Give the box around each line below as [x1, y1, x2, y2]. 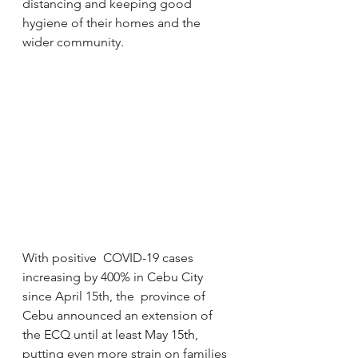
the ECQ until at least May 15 [22, 326, 184, 342]
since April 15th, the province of [22, 288, 209, 304]
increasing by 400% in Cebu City [22, 268, 206, 284]
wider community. [22, 34, 124, 50]
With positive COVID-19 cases [22, 249, 197, 265]
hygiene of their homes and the [22, 14, 204, 30]
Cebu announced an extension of [22, 307, 216, 323]
